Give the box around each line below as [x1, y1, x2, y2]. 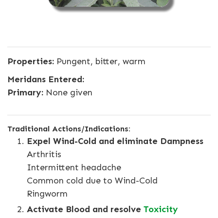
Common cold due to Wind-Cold [27, 175, 158, 186]
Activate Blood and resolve [27, 204, 144, 215]
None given [43, 87, 92, 98]
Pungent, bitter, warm [54, 56, 145, 67]
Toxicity [144, 204, 178, 215]
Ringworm [27, 188, 68, 200]
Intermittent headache [27, 162, 121, 173]
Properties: [7, 56, 54, 67]
